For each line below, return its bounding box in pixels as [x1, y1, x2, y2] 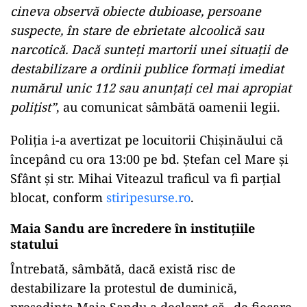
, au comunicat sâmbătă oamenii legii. [56, 99, 280, 115]
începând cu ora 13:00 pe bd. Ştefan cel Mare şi [10, 151, 288, 167]
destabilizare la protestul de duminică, [10, 280, 237, 296]
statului [10, 236, 58, 252]
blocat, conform [10, 189, 106, 206]
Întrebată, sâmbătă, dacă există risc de [10, 260, 236, 277]
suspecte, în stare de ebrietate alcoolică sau [10, 22, 264, 38]
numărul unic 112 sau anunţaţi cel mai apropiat [10, 79, 291, 96]
